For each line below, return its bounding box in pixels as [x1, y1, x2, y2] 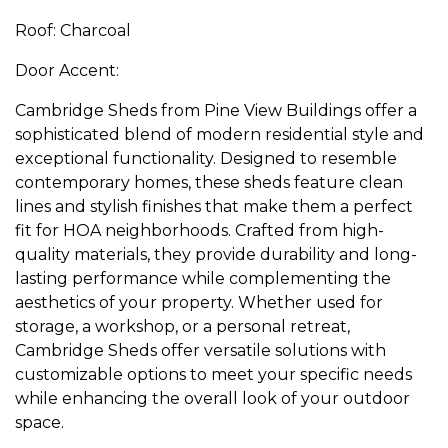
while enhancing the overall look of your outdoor [15, 388, 410, 408]
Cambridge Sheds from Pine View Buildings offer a [15, 100, 417, 120]
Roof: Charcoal [15, 20, 131, 40]
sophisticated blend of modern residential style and [15, 124, 424, 144]
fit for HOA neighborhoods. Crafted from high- [15, 220, 384, 240]
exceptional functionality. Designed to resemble [15, 148, 397, 168]
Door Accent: [15, 60, 119, 80]
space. [15, 412, 64, 432]
